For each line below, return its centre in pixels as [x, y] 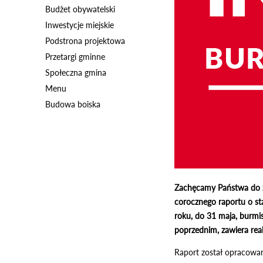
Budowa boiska [73, 104]
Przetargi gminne [75, 57]
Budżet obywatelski [80, 9]
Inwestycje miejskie [80, 25]
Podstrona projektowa [85, 41]
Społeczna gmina [76, 73]
